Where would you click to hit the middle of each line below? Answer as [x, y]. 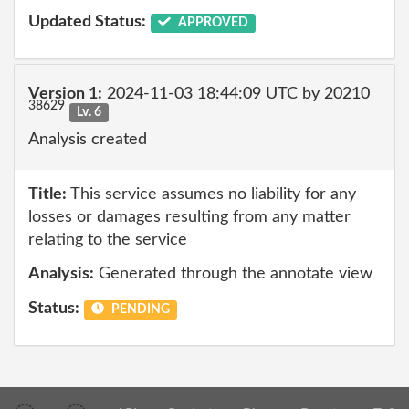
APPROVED [211, 22]
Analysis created [88, 140]
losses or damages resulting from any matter [189, 217]
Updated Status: [87, 21]
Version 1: [65, 94]
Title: [47, 194]
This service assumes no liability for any [211, 194]
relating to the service [108, 240]
